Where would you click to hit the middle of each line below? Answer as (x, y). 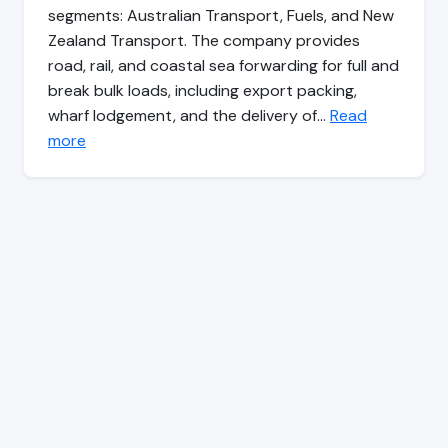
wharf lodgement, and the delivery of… (189, 116)
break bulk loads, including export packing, (202, 91)
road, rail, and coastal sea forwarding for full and (223, 66)
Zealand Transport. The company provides (204, 41)
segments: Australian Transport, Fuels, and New (221, 16)
